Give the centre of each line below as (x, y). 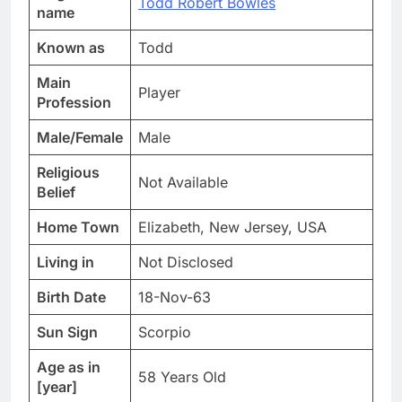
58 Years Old (182, 377)
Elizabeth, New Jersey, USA (232, 227)
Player (159, 93)
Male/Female (80, 138)
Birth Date (71, 297)
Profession (74, 103)
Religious (68, 173)
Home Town (78, 227)
